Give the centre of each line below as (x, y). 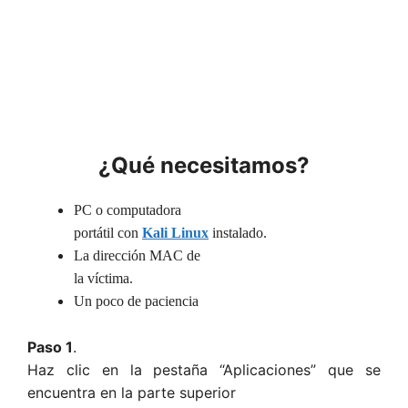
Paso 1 (50, 347)
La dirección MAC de (137, 256)
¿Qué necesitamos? (204, 166)
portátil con (108, 233)
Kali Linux (175, 233)
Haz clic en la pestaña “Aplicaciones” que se (204, 369)
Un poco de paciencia (136, 301)
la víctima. (103, 279)
